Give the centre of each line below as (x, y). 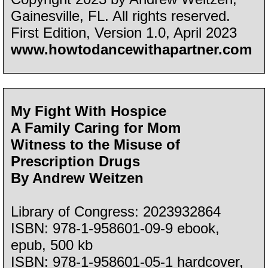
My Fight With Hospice (89, 111)
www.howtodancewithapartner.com (132, 50)
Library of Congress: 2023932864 (116, 211)
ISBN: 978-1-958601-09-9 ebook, (115, 228)
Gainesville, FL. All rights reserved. (121, 16)
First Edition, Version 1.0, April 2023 (124, 33)
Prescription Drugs (76, 161)
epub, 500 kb (52, 245)
